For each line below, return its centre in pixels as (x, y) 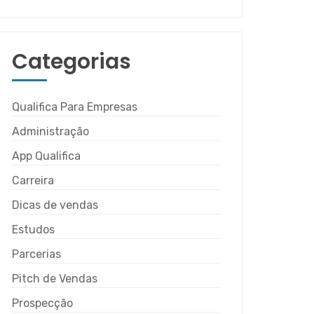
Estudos (33, 230)
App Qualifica (46, 156)
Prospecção (42, 303)
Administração (50, 131)
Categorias (71, 62)
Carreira (33, 180)
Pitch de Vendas (55, 279)
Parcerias (36, 254)
